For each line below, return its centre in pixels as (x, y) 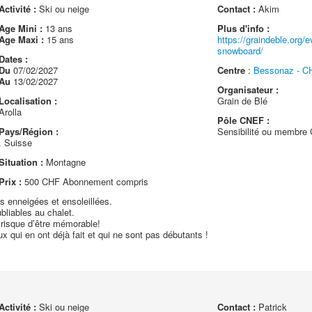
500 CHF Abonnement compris (85, 181)
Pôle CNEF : (244, 120)
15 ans (58, 39)
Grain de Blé (243, 101)
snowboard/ (241, 50)
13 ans (57, 28)
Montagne (64, 162)
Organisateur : (248, 89)
